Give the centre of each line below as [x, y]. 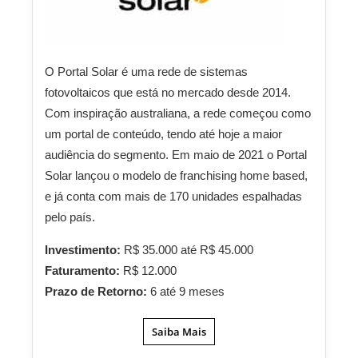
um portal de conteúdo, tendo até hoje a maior [163, 134]
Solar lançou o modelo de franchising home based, [176, 176]
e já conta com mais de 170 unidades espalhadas [173, 197]
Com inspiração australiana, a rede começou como [178, 113]
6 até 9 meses [187, 292]
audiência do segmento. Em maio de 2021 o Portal [176, 155]
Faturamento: [84, 271]
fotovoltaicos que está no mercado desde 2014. [168, 93]
